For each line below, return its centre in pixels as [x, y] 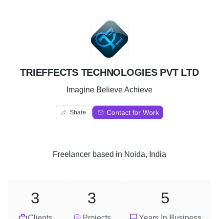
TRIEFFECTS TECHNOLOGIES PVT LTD [109, 72]
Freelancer [72, 154]
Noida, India [145, 154]
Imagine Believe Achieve [109, 90]
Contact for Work [133, 112]
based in [107, 154]
